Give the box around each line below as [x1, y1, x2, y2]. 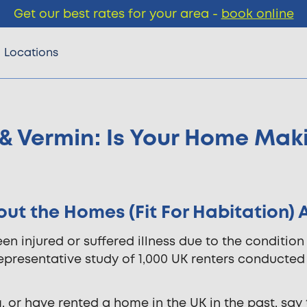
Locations [4, 45, 58, 61]
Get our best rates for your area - [13, 5, 221, 23]
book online [221, 5, 294, 23]
